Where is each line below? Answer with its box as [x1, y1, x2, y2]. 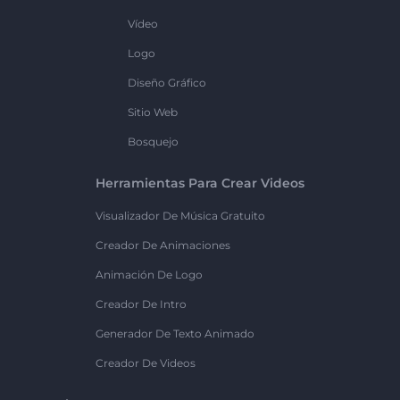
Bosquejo [128, 135, 179, 149]
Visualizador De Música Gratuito [96, 209, 265, 223]
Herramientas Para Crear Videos [96, 175, 304, 192]
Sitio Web [128, 105, 178, 120]
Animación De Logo [96, 268, 203, 282]
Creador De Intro [96, 297, 187, 312]
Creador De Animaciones [96, 238, 230, 253]
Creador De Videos [96, 356, 196, 371]
